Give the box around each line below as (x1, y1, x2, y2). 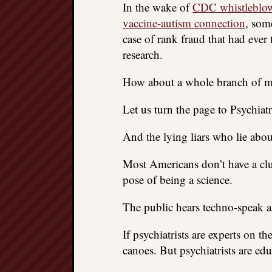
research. (123, 47, 163, 62)
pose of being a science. (123, 172, 233, 187)
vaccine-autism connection (123, 15, 245, 30)
